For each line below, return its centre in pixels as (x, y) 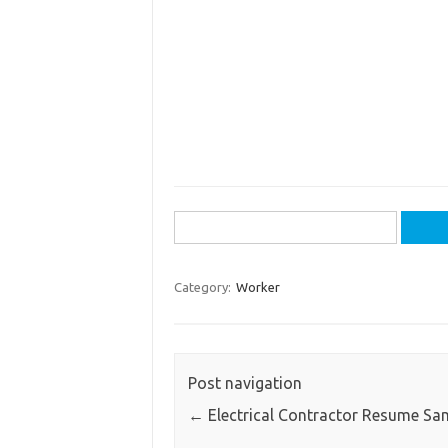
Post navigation (244, 383)
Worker (257, 287)
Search (197, 223)
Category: (203, 287)
